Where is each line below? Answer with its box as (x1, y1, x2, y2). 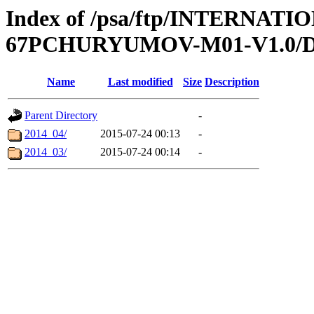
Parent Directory (25, 109, 97, 122)
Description (205, 76, 259, 88)
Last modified (107, 76, 173, 88)
